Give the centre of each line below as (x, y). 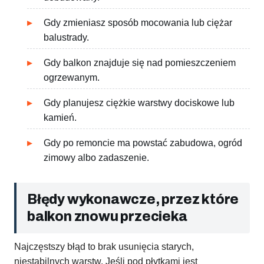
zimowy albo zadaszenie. (96, 158)
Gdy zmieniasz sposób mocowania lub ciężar (138, 23)
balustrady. (66, 38)
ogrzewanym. (72, 78)
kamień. (60, 118)
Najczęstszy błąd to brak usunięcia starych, (104, 247)
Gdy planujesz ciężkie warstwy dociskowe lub (139, 103)
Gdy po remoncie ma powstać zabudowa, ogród (143, 143)
